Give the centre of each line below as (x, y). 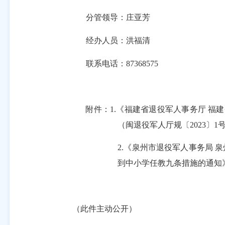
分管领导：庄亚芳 (118, 18)
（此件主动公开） (101, 209)
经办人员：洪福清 (118, 40)
